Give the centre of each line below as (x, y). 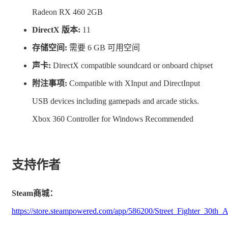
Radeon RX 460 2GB (67, 12)
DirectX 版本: (56, 30)
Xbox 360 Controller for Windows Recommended (113, 119)
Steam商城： (35, 193)
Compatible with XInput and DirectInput (134, 83)
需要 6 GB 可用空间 (104, 48)
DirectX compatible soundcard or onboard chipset (132, 66)
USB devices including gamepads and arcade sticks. (116, 101)
